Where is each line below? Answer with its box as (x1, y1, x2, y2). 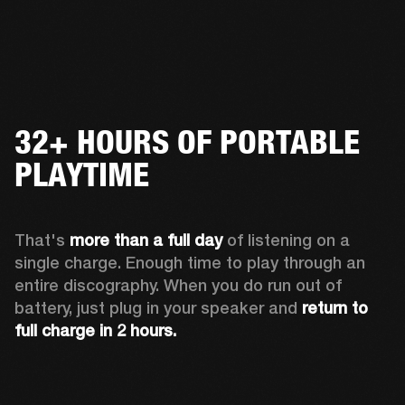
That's (14, 230, 70, 250)
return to (302, 297, 368, 317)
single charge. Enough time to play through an (14, 252, 365, 272)
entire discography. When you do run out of (14, 275, 342, 295)
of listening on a (222, 230, 350, 250)
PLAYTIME (14, 154, 149, 194)
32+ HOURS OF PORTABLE (14, 121, 360, 162)
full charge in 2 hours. (14, 320, 176, 340)
